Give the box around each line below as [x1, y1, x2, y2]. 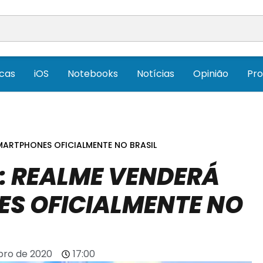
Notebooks [68, 67, 118, 81]
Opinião [193, 67, 228, 81]
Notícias [137, 67, 174, 81]
